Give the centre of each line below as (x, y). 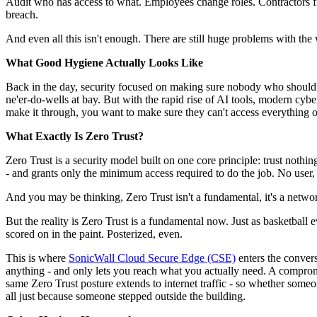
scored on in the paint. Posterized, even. (94, 234)
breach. (22, 15)
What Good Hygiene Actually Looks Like (106, 63)
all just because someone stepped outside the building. (126, 296)
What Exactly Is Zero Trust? (75, 137)
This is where (37, 258)
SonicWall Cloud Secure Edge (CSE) (152, 258)
